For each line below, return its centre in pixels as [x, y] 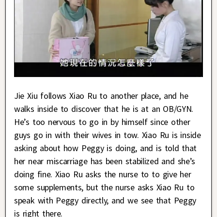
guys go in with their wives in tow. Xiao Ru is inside [108, 135]
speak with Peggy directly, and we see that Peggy [105, 201]
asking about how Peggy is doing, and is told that [106, 148]
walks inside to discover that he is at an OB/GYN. [104, 109]
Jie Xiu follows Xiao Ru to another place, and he [101, 96]
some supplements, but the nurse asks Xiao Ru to [104, 187]
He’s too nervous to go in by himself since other [102, 122]
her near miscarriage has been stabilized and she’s [105, 161]
